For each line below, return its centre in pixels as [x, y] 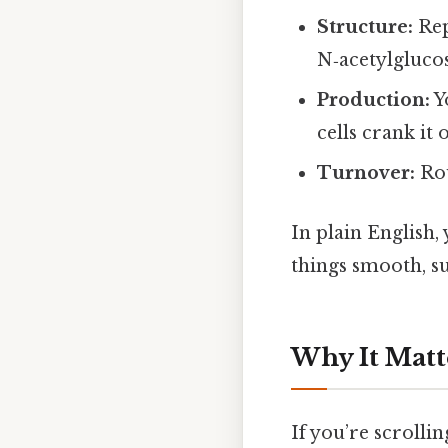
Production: [374, 100]
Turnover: [366, 173]
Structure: [365, 27]
